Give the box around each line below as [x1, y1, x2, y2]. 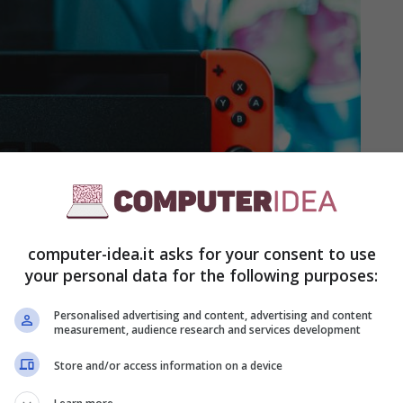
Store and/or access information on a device [54, 358, 282, 373]
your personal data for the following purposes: [25, 264, 378, 286]
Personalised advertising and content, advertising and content [54, 307, 372, 323]
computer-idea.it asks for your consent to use [27, 242, 376, 264]
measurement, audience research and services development [54, 321, 361, 337]
